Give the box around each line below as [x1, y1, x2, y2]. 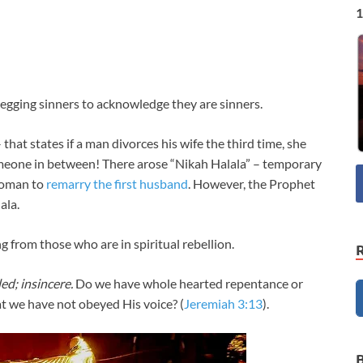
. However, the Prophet [188, 176, 315, 192]
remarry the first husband [46, 176, 188, 192]
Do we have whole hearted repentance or [73, 275, 303, 292]
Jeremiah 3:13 [184, 296, 263, 312]
